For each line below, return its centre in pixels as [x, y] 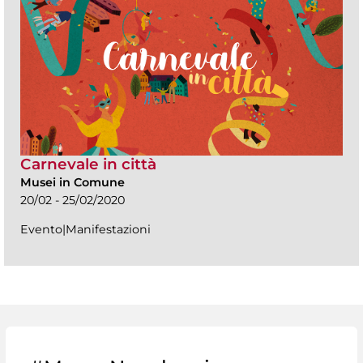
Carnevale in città [88, 164]
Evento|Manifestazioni [85, 230]
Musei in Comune [73, 183]
